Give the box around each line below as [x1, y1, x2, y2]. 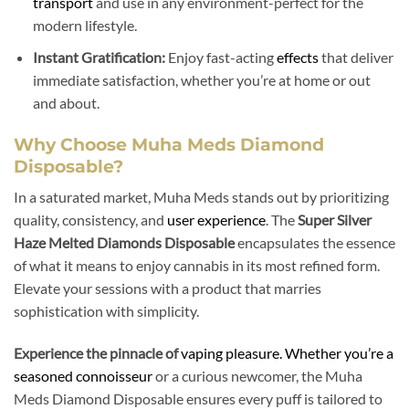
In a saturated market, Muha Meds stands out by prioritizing [14, 188, 389, 206]
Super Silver [298, 211, 372, 229]
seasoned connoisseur [14, 367, 152, 385]
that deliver [318, 47, 393, 66]
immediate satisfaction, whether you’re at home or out [32, 70, 371, 89]
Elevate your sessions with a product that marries [14, 279, 321, 298]
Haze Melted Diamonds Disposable [14, 234, 235, 252]
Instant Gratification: [32, 47, 165, 66]
